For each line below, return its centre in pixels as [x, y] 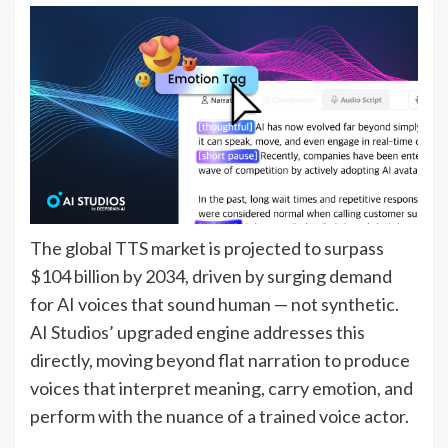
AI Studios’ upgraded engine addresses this [197, 332]
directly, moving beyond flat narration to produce [220, 360]
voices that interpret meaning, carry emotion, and [221, 388]
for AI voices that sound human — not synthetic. [214, 304]
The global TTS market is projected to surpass [207, 248]
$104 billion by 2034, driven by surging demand [211, 276]
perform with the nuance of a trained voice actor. [219, 416]
